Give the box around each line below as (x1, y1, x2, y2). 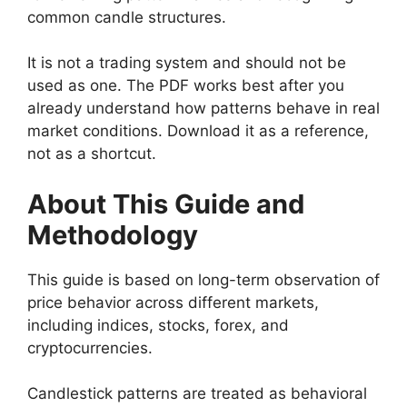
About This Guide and (27, 187, 304, 220)
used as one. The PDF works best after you (27, 76, 344, 95)
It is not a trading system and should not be (27, 54, 346, 73)
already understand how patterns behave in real (27, 99, 380, 118)
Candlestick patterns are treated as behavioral (27, 384, 367, 403)
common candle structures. (27, 7, 226, 26)
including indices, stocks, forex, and (27, 315, 289, 334)
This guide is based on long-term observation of (27, 270, 380, 289)
